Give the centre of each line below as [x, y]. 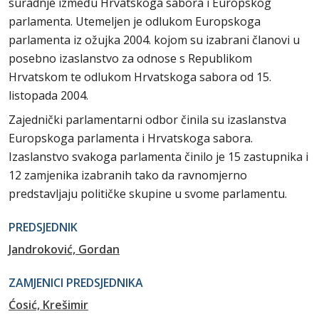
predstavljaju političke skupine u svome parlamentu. [148, 194]
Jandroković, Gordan [64, 249]
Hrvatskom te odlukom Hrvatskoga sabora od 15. [140, 77]
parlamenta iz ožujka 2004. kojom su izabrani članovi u [154, 40]
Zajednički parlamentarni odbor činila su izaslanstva [147, 120]
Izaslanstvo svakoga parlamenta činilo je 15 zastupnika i [158, 157]
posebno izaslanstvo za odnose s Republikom [130, 58]
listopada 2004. [48, 95]
